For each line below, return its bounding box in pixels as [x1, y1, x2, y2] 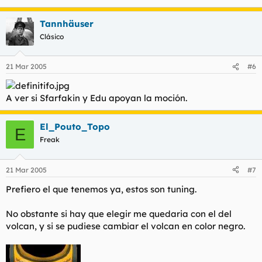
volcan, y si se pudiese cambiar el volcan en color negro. [6, 220, 245, 232]
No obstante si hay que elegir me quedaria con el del [6, 208, 232, 219]
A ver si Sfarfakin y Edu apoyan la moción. [6, 92, 187, 104]
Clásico [40, 32, 64, 41]
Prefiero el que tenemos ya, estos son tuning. [6, 183, 196, 195]
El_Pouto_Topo [40, 121, 110, 133]
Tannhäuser [40, 18, 94, 29]
